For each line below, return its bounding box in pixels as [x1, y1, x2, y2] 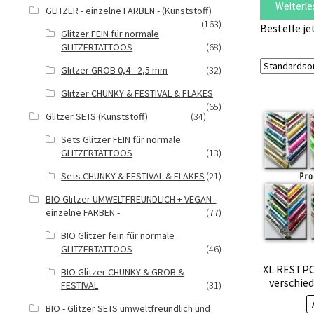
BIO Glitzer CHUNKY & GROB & [61, 266, 185, 278]
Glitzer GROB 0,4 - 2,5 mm [61, 64, 168, 76]
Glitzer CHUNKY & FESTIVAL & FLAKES [61, 87, 214, 100]
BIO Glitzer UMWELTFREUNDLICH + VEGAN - [45, 193, 217, 205]
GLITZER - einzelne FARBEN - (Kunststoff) [45, 4, 212, 17]
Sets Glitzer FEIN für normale [61, 133, 182, 146]
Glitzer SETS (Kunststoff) [45, 110, 148, 123]
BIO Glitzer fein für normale [61, 229, 175, 242]
